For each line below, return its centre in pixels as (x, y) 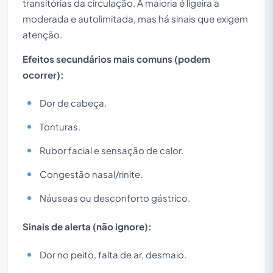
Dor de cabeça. (73, 103)
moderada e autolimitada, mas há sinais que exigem (135, 18)
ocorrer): (43, 74)
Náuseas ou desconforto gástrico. (115, 198)
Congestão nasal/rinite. (91, 174)
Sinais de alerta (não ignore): (87, 226)
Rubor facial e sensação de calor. (112, 150)
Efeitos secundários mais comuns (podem (116, 58)
